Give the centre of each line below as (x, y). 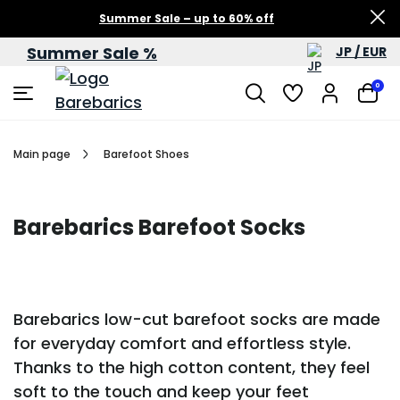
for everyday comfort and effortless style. (182, 343)
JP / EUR (361, 51)
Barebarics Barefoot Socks (159, 227)
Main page (42, 154)
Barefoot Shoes (146, 154)
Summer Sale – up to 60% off (187, 18)
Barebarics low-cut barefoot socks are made (197, 319)
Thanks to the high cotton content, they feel (192, 367)
